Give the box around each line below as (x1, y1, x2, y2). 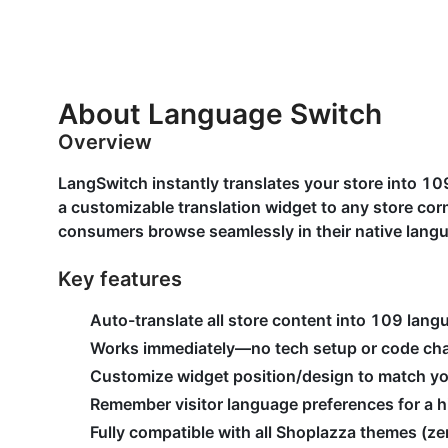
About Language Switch (58, 97, 382, 131)
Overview (58, 130, 152, 154)
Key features (58, 267, 182, 291)
